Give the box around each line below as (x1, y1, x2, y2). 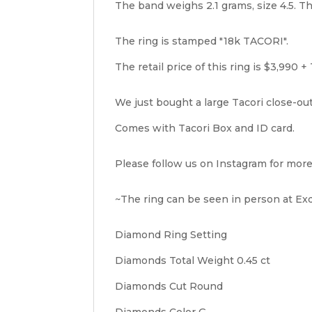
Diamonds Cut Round (115, 279, 224, 292)
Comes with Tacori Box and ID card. (115, 121, 295, 134)
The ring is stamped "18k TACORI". (115, 34, 289, 47)
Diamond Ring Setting (115, 228, 228, 241)
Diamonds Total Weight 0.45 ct (115, 253, 271, 267)
